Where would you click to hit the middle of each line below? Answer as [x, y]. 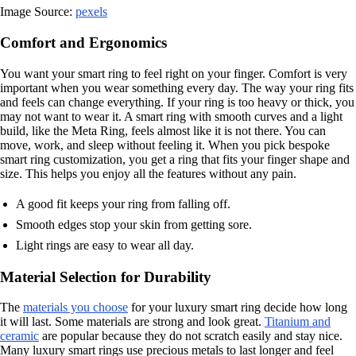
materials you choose [75, 308]
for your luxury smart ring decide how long [238, 308]
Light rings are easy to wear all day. [105, 245]
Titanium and [298, 322]
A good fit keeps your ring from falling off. [123, 203]
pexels [91, 12]
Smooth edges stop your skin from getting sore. [134, 224]
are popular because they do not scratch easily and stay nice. [191, 336]
